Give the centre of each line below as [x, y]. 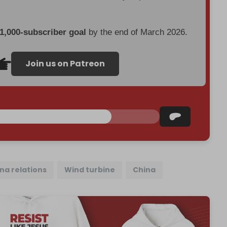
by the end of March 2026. [137, 32]
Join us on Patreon [65, 64]
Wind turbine [90, 170]
